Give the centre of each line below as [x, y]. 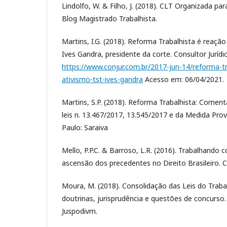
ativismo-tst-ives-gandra [102, 79]
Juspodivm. [80, 211]
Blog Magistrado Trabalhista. [109, 18]
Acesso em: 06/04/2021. [183, 79]
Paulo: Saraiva [85, 127]
